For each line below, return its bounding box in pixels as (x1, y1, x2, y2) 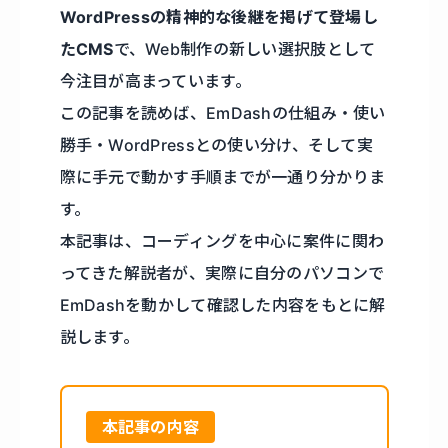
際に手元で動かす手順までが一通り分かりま (59, 167, 386, 188)
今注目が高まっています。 (59, 71, 251, 92)
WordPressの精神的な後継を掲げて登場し (59, 7, 379, 28)
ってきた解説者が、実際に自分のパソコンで (59, 263, 385, 284)
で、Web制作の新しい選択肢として (113, 39, 376, 60)
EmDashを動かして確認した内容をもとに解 (59, 295, 386, 316)
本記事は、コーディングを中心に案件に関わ (59, 231, 385, 252)
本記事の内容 (101, 417, 200, 438)
